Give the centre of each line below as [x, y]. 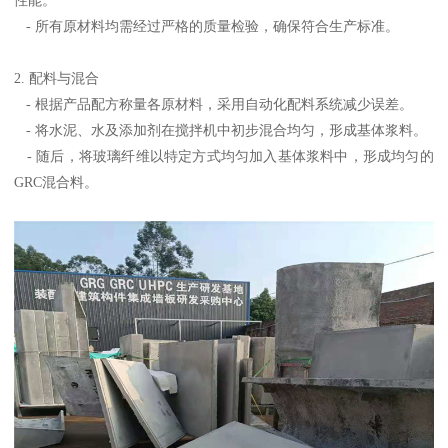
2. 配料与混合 [57, 77]
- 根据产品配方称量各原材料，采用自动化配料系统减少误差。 [214, 103]
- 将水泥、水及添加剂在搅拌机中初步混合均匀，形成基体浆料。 [221, 129]
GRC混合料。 [56, 181]
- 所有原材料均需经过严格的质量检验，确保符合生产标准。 [207, 25]
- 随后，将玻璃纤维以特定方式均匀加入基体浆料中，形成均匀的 [224, 155]
